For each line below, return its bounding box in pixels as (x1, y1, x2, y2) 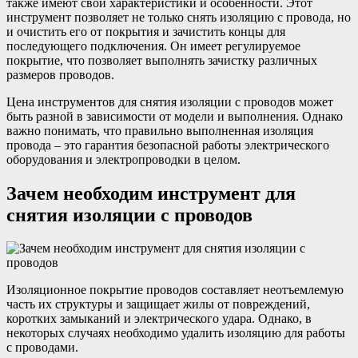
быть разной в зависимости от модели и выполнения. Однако (6, 109, 343, 123)
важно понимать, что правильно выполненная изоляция (6, 123, 313, 137)
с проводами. (6, 340, 78, 355)
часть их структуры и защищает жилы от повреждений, (6, 297, 310, 312)
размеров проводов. (6, 67, 114, 82)
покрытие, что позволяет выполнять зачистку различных (6, 53, 317, 67)
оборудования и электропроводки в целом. (6, 152, 241, 166)
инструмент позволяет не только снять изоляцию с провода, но (6, 10, 351, 24)
